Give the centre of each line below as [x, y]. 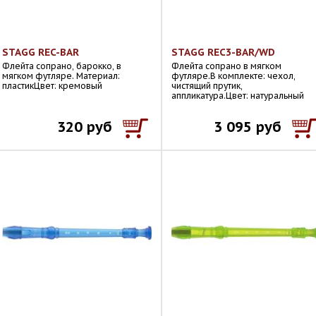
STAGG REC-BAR [41, 52]
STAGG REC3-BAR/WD [223, 52]
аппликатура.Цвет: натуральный [238, 96]
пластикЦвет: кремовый [52, 86]
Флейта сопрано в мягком [226, 66]
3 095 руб [248, 127]
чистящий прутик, [207, 86]
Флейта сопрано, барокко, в [62, 66]
